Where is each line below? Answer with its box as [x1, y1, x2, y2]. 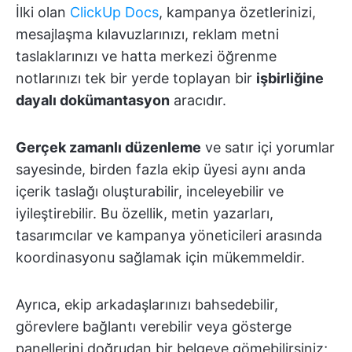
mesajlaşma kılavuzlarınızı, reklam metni [16, 26, 279, 43]
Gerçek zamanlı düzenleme [16, 139, 201, 156]
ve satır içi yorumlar [201, 139, 335, 156]
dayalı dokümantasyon [16, 92, 170, 109]
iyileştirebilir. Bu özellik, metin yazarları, [16, 205, 273, 222]
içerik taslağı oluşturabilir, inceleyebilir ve [16, 183, 284, 200]
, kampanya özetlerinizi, [159, 4, 316, 21]
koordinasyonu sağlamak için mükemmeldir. [16, 249, 305, 266]
